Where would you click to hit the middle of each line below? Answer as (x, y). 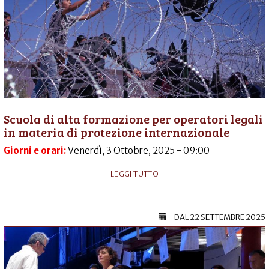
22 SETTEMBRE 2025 (228, 217)
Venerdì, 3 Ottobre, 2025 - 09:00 (139, 151)
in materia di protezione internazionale (116, 132)
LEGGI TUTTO (134, 174)
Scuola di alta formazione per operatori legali (133, 119)
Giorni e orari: (36, 151)
